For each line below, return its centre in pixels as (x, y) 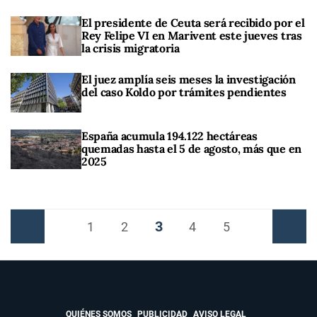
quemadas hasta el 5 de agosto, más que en (191, 149)
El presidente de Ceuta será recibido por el (193, 22)
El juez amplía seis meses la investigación (189, 79)
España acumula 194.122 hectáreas (169, 136)
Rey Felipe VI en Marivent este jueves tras (192, 35)
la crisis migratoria (131, 48)
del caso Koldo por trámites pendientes (184, 92)
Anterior (28, 226)
